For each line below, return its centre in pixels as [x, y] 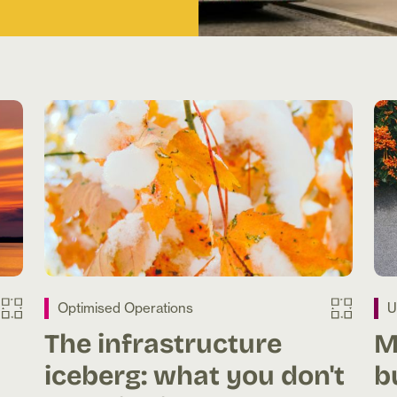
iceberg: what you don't [195, 374]
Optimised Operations [125, 308]
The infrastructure [163, 343]
